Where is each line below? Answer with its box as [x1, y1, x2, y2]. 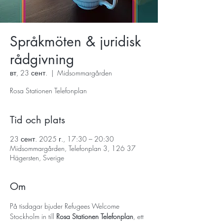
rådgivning [10, 50, 74, 68]
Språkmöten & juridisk [10, 33, 141, 50]
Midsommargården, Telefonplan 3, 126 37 [10, 144, 136, 153]
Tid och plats [10, 113, 65, 126]
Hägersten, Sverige [10, 153, 64, 162]
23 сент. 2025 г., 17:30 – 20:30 [10, 134, 114, 144]
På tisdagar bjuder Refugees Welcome [10, 201, 121, 211]
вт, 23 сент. [10, 68, 47, 77]
